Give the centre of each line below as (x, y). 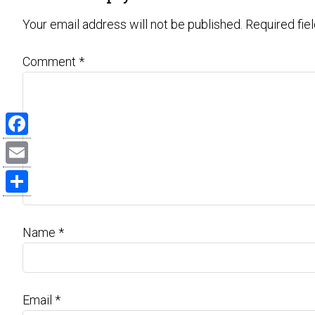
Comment (51, 62)
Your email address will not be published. (133, 24)
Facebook (33, 146)
